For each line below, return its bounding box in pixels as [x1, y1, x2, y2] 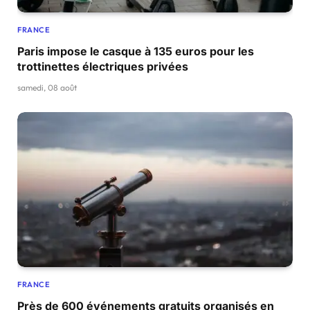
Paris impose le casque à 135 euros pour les [17, 44, 254, 58]
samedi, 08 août [17, 82, 77, 93]
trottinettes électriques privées [17, 59, 188, 73]
